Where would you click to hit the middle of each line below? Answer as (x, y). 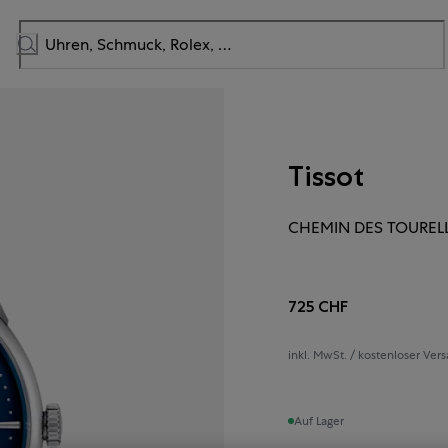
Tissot (326, 175)
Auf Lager (319, 420)
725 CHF (318, 306)
